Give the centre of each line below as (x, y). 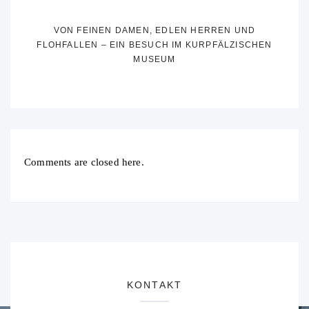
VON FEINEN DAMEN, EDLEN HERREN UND (154, 31)
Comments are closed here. (84, 162)
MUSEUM (154, 60)
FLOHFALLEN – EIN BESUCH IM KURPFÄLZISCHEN (154, 45)
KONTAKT (154, 285)
